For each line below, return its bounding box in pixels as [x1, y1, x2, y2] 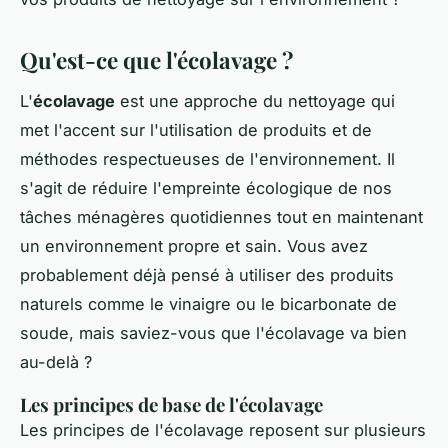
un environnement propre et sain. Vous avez [20, 235, 368, 256]
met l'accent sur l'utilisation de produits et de [20, 119, 372, 140]
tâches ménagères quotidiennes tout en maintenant [20, 206, 423, 227]
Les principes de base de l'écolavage [20, 391, 323, 417]
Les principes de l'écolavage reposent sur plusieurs [20, 419, 426, 440]
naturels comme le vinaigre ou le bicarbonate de [20, 293, 397, 314]
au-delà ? [20, 351, 92, 372]
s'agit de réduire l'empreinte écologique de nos [20, 177, 392, 198]
